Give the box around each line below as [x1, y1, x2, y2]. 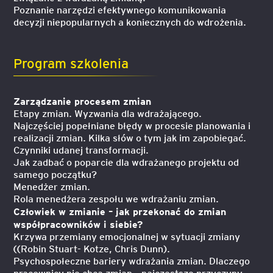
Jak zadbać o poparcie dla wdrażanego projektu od [13, 155, 239, 168]
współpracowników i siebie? [13, 217, 143, 230]
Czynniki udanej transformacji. [13, 143, 149, 156]
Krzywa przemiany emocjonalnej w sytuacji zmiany [13, 230, 241, 243]
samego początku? [13, 168, 97, 180]
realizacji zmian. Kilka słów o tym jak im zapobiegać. [13, 131, 247, 144]
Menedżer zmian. [13, 180, 91, 193]
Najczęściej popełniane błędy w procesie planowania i [13, 119, 251, 132]
